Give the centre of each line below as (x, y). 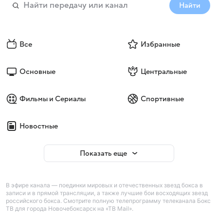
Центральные (163, 72)
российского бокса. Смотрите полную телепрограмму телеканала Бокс (108, 201)
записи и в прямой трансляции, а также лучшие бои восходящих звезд (107, 193)
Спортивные (162, 99)
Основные (37, 72)
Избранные (160, 44)
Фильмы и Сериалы (53, 99)
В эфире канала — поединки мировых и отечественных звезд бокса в (104, 185)
